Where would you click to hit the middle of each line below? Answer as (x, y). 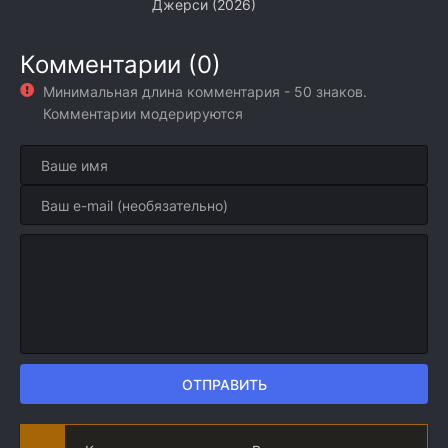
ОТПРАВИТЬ (224, 384)
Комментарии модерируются (143, 113)
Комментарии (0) (120, 64)
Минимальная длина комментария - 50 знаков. (205, 91)
